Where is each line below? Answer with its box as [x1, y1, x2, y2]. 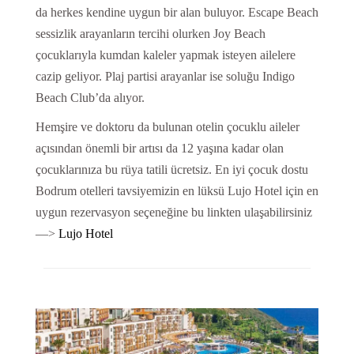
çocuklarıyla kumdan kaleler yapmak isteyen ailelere [35, 47, 296, 62]
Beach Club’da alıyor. [35, 90, 145, 104]
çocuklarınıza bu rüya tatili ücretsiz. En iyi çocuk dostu [35, 162, 308, 176]
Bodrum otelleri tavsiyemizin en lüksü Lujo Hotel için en [35, 183, 318, 198]
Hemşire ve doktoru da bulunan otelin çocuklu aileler [35, 119, 299, 134]
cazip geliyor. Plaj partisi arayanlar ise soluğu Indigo [35, 69, 295, 83]
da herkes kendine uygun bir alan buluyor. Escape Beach [35, 5, 318, 19]
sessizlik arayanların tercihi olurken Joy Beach [35, 26, 265, 40]
